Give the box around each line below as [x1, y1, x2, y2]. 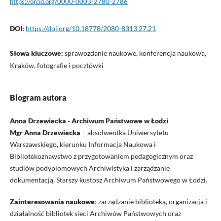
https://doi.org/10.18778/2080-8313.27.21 [25, 24, 156, 33]
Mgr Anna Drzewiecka [9, 128, 80, 137]
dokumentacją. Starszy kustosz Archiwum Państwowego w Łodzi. [9, 175, 207, 184]
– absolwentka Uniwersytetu [80, 128, 169, 137]
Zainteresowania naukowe [9, 197, 95, 206]
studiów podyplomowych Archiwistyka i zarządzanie [9, 163, 170, 172]
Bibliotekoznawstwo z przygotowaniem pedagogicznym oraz [9, 151, 193, 160]
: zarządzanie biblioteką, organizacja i [94, 197, 207, 206]
